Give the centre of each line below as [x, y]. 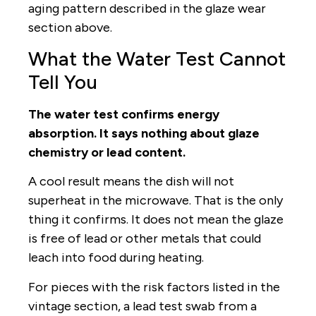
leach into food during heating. [116, 258]
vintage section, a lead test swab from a [142, 306]
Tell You [63, 81]
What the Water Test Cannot [157, 58]
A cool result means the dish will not [131, 182]
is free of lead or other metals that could [145, 239]
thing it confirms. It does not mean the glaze [156, 220]
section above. [70, 27]
